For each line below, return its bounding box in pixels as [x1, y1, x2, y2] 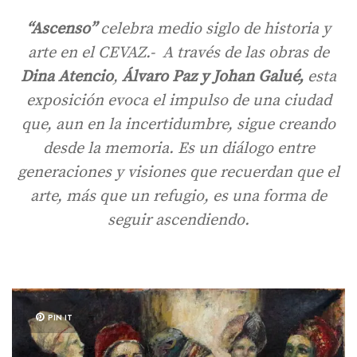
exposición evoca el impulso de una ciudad [25, 90, 331, 111]
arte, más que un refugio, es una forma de [30, 186, 327, 206]
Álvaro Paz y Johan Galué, [122, 66, 304, 87]
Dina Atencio [21, 66, 113, 87]
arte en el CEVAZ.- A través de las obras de [28, 42, 329, 63]
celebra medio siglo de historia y [96, 18, 331, 39]
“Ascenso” [26, 18, 96, 39]
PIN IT [48, 310, 73, 324]
